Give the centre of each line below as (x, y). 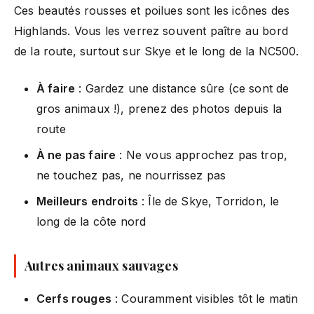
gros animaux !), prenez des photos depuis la (159, 108)
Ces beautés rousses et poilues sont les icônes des (152, 10)
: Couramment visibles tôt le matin (205, 298)
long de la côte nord (91, 221)
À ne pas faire (76, 155)
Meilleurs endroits (87, 201)
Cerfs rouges (74, 298)
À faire (56, 88)
